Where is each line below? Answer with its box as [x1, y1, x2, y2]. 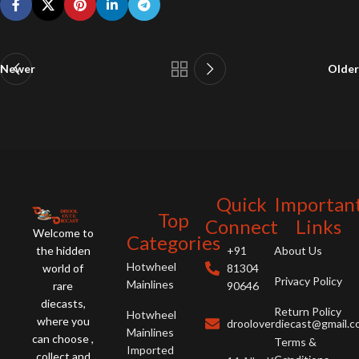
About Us [273, 244, 322, 258]
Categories [126, 231, 220, 255]
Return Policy [273, 305, 341, 319]
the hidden [35, 243, 91, 257]
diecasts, [40, 296, 86, 310]
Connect [204, 215, 278, 239]
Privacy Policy [273, 274, 342, 288]
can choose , [32, 331, 95, 345]
